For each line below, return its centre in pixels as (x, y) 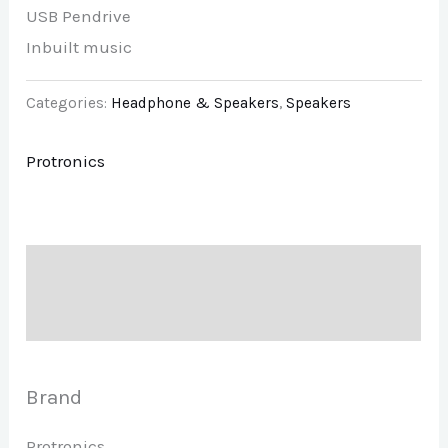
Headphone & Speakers (195, 102)
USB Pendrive (79, 15)
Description (71, 268)
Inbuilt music (79, 46)
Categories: (69, 102)
